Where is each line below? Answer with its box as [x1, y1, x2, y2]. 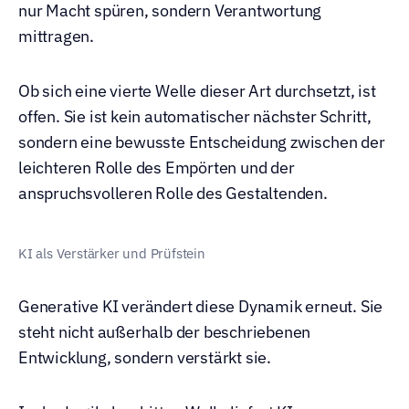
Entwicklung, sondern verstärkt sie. [18, 347, 272, 368]
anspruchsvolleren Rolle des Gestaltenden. [18, 183, 328, 204]
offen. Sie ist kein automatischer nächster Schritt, [18, 106, 372, 127]
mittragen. [18, 26, 95, 47]
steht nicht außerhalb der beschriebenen [18, 321, 311, 342]
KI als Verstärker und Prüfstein [18, 245, 205, 262]
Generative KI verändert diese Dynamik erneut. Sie [18, 296, 383, 317]
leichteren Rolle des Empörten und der [18, 157, 295, 178]
